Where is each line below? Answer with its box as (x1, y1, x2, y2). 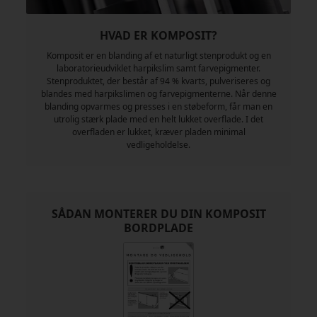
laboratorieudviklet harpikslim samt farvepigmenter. (57, 62, 260, 75)
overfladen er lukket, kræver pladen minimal (71, 126, 246, 139)
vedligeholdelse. (127, 139, 190, 151)
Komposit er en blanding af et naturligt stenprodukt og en (46, 50, 271, 62)
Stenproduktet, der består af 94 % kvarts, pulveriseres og (47, 75, 270, 88)
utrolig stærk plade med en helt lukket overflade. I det (54, 113, 263, 126)
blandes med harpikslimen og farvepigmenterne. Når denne (40, 88, 277, 100)
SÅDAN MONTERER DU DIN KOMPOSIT (51, 206, 266, 222)
